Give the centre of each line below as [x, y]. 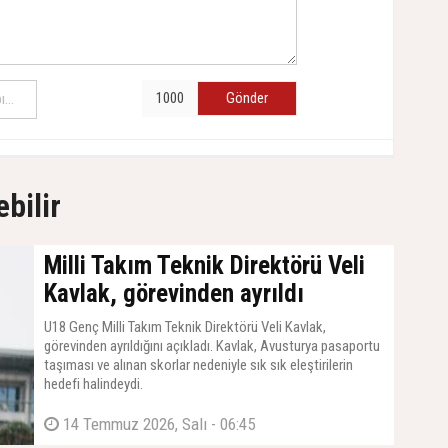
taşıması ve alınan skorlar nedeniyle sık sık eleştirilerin [198, 365]
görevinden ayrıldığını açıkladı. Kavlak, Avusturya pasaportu [212, 346]
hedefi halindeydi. [93, 384]
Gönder [247, 98]
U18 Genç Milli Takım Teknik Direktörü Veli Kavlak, [185, 327]
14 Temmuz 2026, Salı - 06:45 [157, 424]
